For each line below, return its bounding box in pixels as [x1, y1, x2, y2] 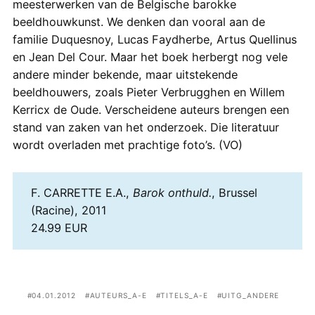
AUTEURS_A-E [89, 291, 147, 300]
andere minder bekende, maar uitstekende [12, 67, 238, 82]
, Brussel [211, 186, 257, 200]
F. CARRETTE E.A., [30, 186, 133, 200]
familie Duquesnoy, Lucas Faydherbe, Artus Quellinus [12, 32, 297, 47]
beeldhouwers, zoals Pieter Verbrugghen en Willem [12, 85, 285, 100]
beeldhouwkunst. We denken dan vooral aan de [12, 15, 265, 30]
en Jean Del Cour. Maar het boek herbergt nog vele [12, 50, 288, 65]
